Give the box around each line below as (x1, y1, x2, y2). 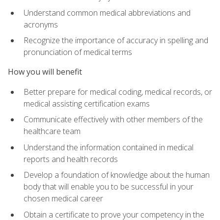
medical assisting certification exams (24, 98, 150, 109)
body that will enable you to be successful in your (24, 181, 193, 192)
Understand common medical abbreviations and (24, 7, 191, 18)
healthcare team (24, 126, 81, 137)
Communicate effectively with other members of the (24, 114, 203, 125)
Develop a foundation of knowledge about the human (24, 169, 210, 181)
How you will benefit (8, 66, 82, 78)
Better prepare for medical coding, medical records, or (24, 86, 212, 97)
